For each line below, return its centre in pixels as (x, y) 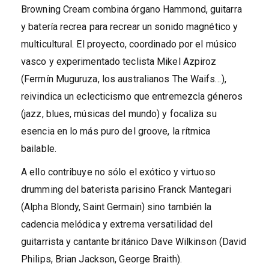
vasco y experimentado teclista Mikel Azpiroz (119, 62)
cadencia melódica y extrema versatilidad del (117, 225)
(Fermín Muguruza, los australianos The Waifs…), (124, 79)
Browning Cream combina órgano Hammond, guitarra (131, 10)
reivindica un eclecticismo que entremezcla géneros (132, 97)
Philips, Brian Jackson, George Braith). (101, 259)
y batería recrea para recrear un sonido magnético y (130, 27)
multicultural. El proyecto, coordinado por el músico (129, 44)
